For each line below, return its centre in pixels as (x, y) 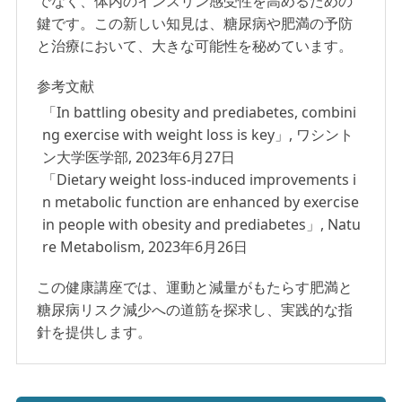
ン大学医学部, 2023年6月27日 (139, 157)
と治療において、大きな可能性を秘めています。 (195, 45)
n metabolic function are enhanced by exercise (201, 201)
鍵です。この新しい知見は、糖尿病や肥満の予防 (195, 23)
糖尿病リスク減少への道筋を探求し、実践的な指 (195, 309)
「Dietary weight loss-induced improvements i (200, 179)
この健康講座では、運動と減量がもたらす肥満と (195, 287)
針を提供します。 (95, 332)
